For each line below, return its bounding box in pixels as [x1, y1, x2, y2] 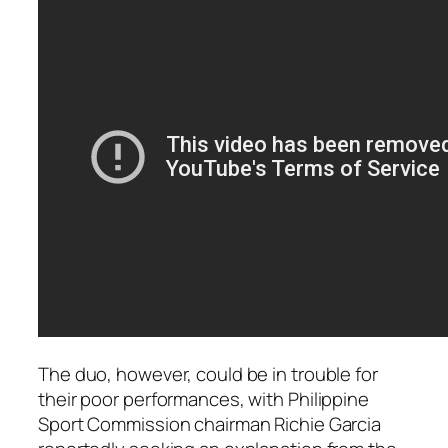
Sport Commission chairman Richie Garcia [38, 410, 382, 437]
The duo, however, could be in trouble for [38, 360, 378, 387]
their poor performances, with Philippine [38, 385, 369, 412]
